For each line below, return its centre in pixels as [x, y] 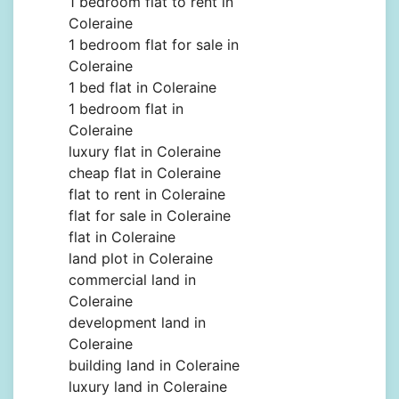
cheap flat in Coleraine [145, 173]
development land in [137, 323]
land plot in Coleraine [141, 259]
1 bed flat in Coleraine [142, 88]
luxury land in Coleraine [148, 387]
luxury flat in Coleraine [145, 152]
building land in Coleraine [154, 366]
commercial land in [132, 280]
